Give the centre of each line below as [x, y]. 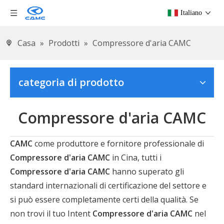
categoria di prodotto [71, 82]
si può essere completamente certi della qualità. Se [104, 199]
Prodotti [64, 43]
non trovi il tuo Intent [51, 213]
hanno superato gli [147, 171]
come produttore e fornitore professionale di [118, 143]
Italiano [191, 13]
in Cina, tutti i [136, 157]
